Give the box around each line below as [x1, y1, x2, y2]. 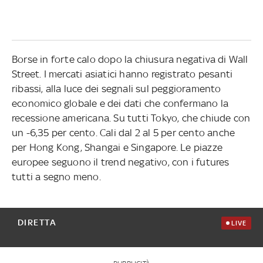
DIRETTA [17, 217, 57, 227]
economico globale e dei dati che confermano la [11, 97, 229, 109]
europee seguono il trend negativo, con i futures [11, 156, 230, 168]
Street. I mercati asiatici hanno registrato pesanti [11, 68, 233, 80]
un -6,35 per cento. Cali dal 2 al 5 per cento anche [11, 126, 235, 139]
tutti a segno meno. [11, 170, 101, 183]
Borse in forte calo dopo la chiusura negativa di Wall [11, 53, 248, 65]
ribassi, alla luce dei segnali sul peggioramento [11, 82, 221, 95]
